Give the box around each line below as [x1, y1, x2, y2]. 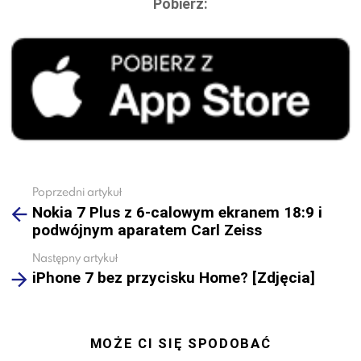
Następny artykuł [32, 249, 118, 265]
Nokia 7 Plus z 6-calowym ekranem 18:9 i [32, 202, 322, 222]
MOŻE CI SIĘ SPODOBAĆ [89, 335, 272, 352]
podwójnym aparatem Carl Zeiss [32, 220, 262, 239]
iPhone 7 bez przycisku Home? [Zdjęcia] [32, 268, 315, 288]
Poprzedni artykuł [32, 184, 122, 200]
